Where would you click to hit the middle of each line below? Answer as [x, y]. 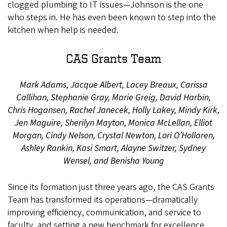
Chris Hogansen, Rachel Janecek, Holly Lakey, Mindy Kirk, [113, 110]
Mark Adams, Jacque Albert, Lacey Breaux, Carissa [113, 85]
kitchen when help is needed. [64, 30]
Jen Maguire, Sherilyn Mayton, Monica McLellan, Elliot [113, 123]
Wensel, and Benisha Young [113, 161]
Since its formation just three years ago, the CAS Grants [111, 187]
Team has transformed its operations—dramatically [103, 200]
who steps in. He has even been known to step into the [112, 17]
